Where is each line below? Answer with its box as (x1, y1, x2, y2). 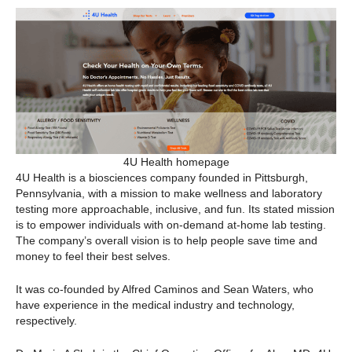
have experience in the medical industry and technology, (16, 299, 295, 312)
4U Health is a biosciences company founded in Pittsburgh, (16, 170, 308, 184)
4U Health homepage (123, 155, 229, 168)
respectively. (16, 314, 77, 328)
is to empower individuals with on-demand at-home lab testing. (16, 218, 326, 231)
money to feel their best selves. (16, 249, 170, 262)
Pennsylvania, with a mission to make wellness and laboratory (16, 186, 322, 200)
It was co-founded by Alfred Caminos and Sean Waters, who (16, 283, 313, 296)
